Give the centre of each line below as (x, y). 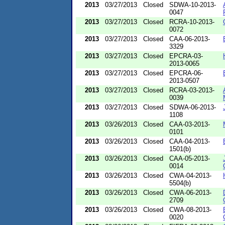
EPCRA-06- (186, 73)
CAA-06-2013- (190, 39)
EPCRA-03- (186, 56)
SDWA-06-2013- (193, 107)
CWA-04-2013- (190, 175)
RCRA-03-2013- (192, 90)
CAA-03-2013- (190, 124)
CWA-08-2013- (190, 209)
